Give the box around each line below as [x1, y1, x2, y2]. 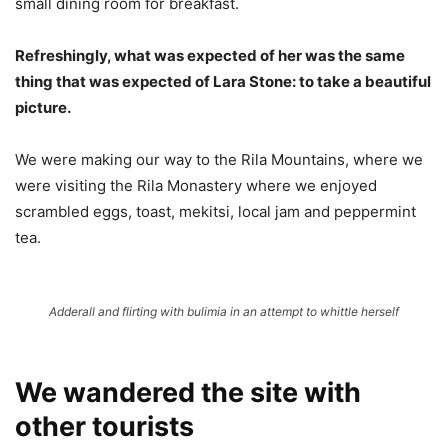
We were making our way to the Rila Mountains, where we [15, 150, 423, 170]
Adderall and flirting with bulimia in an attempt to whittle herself [49, 304, 399, 320]
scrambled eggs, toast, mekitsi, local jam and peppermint [15, 202, 416, 222]
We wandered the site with [15, 376, 361, 410]
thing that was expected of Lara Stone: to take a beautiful [15, 72, 431, 92]
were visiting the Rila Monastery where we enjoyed [15, 176, 377, 196]
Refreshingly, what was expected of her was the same [15, 46, 405, 66]
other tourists [15, 410, 194, 444]
